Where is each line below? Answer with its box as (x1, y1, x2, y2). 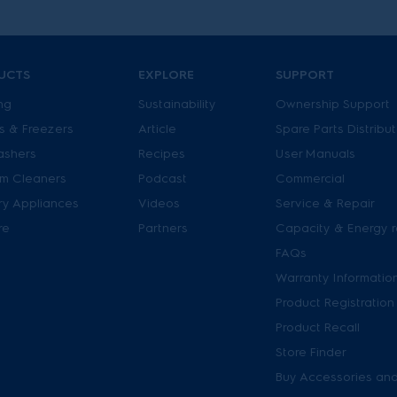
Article (138, 121, 176, 136)
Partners (138, 221, 188, 236)
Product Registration (276, 295, 394, 310)
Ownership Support (276, 97, 390, 112)
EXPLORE (138, 67, 194, 82)
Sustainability (138, 97, 216, 112)
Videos (138, 196, 180, 211)
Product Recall (276, 320, 360, 335)
